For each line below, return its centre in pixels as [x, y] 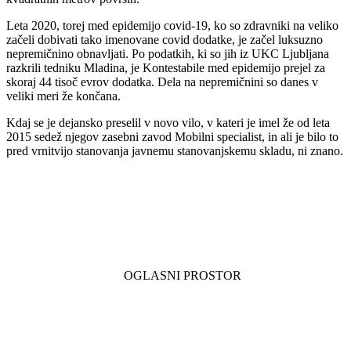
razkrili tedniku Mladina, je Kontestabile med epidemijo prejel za [166, 68]
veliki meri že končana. [63, 96]
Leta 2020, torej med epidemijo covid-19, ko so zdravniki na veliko [172, 26]
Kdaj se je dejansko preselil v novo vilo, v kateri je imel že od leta [168, 123]
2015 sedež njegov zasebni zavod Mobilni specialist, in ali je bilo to [172, 137]
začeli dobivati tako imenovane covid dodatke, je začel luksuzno [165, 40]
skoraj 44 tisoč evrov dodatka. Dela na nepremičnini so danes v [162, 82]
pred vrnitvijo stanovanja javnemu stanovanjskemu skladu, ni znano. [175, 151]
